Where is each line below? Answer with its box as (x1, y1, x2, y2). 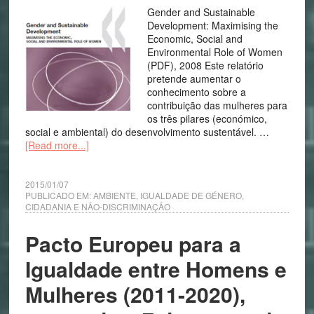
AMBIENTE (93, 189, 136, 201)
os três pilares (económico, (146, 111, 267, 125)
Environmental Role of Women (146, 45, 282, 59)
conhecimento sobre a (146, 85, 246, 99)
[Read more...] (25, 138, 89, 152)
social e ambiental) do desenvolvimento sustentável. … (25, 125, 269, 139)
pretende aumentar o (146, 71, 241, 86)
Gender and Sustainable (146, 5, 255, 19)
